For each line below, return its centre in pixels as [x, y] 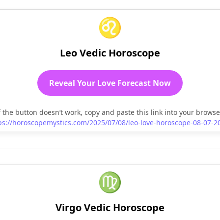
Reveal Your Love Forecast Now [110, 83]
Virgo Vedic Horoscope [110, 207]
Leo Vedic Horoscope [110, 53]
